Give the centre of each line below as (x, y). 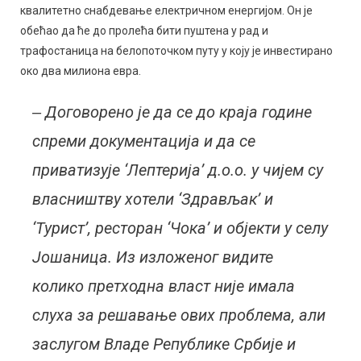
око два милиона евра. (81, 71)
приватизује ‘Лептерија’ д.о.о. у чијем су (178, 170)
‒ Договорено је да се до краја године (172, 112)
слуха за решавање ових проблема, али (179, 315)
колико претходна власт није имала (164, 286)
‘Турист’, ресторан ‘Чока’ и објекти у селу (180, 228)
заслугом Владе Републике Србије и (164, 344)
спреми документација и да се (144, 141)
